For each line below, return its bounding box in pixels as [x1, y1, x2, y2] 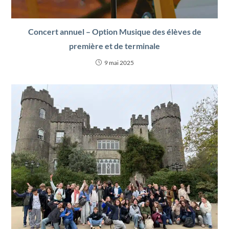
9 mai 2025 [104, 58, 134, 66]
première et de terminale [69, 40, 160, 51]
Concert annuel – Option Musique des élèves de [28, 26, 201, 36]
